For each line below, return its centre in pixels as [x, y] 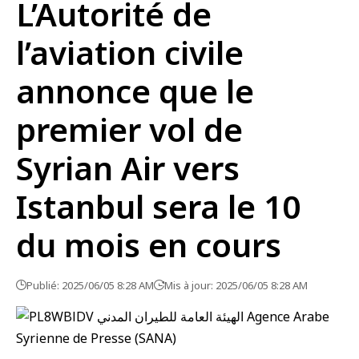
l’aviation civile [130, 52]
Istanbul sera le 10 [158, 206]
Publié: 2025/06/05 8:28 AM [90, 285]
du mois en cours [149, 245]
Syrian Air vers [128, 168]
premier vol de [129, 129]
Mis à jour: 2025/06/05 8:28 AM [236, 285]
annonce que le [135, 91]
